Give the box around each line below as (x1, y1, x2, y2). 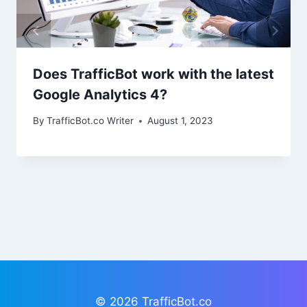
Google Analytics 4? (33, 86, 167, 103)
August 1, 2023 (147, 115, 214, 127)
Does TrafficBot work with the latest (33, 65, 274, 82)
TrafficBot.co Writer (47, 115, 134, 127)
